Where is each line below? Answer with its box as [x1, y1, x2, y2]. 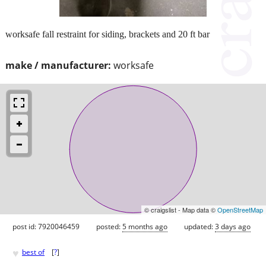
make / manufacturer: [5, 58, 111, 72]
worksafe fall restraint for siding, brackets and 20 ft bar [5, 28, 210, 39]
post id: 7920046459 [12, 221, 80, 232]
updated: [184, 221, 215, 232]
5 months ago [122, 221, 167, 232]
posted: [96, 221, 122, 232]
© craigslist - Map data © [144, 204, 217, 214]
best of [22, 247, 45, 258]
